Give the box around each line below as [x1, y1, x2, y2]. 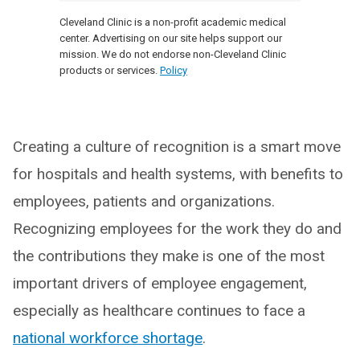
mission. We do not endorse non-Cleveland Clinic [59, 47, 286, 60]
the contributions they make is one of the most [13, 246, 325, 265]
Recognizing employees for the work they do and [13, 219, 342, 238]
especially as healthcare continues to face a [13, 301, 305, 320]
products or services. [59, 63, 157, 76]
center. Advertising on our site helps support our [59, 31, 282, 44]
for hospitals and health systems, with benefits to [13, 164, 343, 183]
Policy [160, 63, 187, 76]
